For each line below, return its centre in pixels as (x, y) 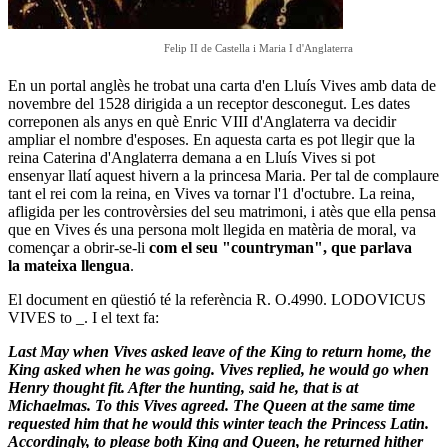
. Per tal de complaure (370, 175)
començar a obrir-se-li (78, 247)
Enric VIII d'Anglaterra (258, 121)
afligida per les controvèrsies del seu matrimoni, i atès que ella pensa (222, 211)
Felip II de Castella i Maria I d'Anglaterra (258, 47)
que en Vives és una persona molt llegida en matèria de (180, 229)
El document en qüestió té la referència (130, 299)
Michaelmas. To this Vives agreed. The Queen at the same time (211, 405)
